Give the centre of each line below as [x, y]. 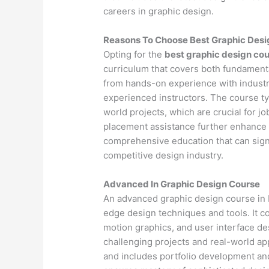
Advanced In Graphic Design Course [182, 184]
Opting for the [134, 55]
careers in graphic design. [159, 11]
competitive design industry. [164, 156]
